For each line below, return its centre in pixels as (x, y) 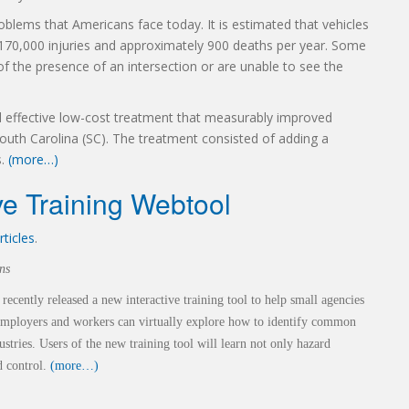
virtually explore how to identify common (247, 322)
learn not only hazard (276, 344)
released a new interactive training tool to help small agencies (206, 300)
